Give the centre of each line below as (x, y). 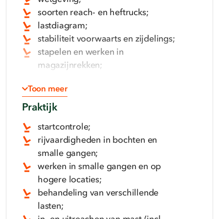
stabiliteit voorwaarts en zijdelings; (108, 39)
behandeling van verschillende (98, 193)
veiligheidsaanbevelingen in (93, 78)
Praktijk (40, 108)
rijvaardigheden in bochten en (98, 140)
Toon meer (48, 89)
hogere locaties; (71, 180)
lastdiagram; (64, 26)
